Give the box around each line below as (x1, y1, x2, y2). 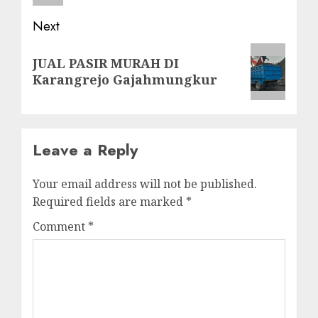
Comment (33, 218, 88, 234)
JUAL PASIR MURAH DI (33, 54, 179, 72)
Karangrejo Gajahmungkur (33, 70, 217, 88)
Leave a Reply (33, 138, 138, 161)
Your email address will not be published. (33, 175, 257, 192)
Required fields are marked (33, 193, 186, 209)
